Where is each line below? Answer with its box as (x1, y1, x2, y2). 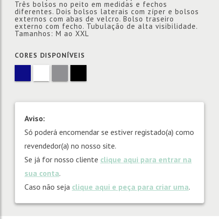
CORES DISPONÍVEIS (15, 51, 85, 60)
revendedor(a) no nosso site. (24, 141, 116, 151)
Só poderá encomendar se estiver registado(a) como (24, 127, 194, 137)
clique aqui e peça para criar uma (72, 182, 189, 192)
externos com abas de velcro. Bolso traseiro (15, 14, 174, 23)
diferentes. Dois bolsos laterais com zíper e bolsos (15, 7, 199, 16)
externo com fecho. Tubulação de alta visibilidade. (15, 22, 197, 31)
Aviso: (24, 113, 45, 123)
